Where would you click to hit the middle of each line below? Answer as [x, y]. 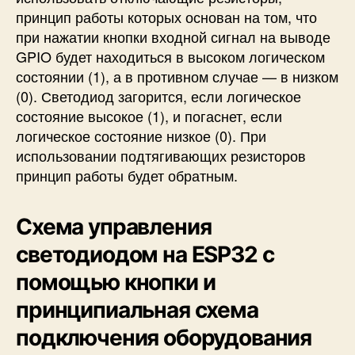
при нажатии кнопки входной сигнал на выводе [173, 36]
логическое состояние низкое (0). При [141, 135]
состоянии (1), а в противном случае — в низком [177, 76]
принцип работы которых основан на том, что [166, 16]
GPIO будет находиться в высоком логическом [170, 56]
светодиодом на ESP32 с [145, 254]
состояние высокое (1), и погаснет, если [149, 115]
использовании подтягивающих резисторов [161, 155]
